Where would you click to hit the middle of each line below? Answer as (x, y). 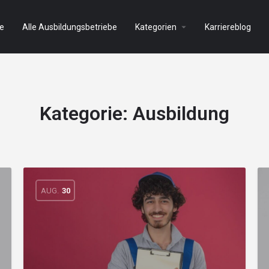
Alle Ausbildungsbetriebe (70, 27)
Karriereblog (228, 27)
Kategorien (156, 27)
